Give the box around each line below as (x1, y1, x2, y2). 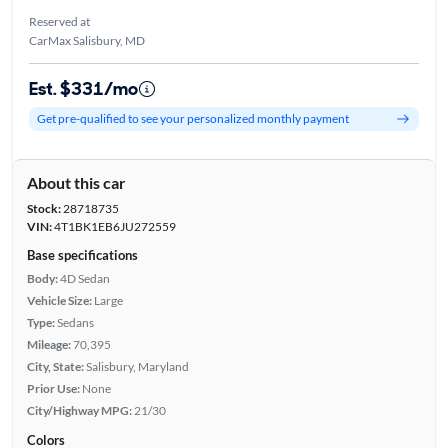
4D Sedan (59, 270, 110, 286)
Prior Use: (26, 380, 80, 396)
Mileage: (26, 336, 71, 352)
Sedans (56, 314, 94, 330)
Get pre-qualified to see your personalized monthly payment (36, 111, 349, 127)
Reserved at (28, 13, 90, 29)
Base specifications (26, 246, 138, 263)
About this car (26, 172, 126, 192)
